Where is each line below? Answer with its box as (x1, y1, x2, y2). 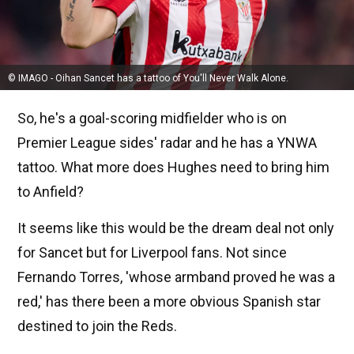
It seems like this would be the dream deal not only (17, 220, 334, 237)
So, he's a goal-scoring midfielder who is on (17, 110, 287, 127)
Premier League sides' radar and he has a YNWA (17, 134, 317, 152)
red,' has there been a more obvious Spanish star (17, 293, 321, 311)
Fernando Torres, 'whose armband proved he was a (17, 269, 335, 286)
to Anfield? (17, 183, 84, 201)
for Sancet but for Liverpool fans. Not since (17, 244, 287, 262)
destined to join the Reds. (17, 318, 177, 335)
